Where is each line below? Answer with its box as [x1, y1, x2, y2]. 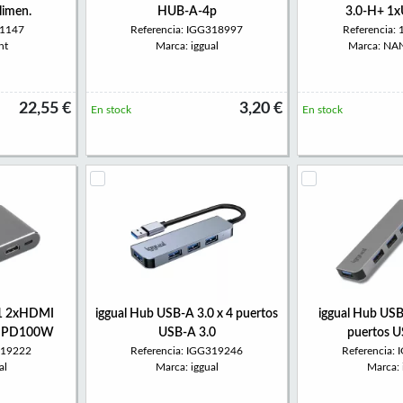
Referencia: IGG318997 [130, 24, 243, 35]
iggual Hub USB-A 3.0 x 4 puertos [95, 308, 278, 320]
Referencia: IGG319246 [130, 345, 243, 356]
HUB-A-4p [157, 5, 217, 18]
